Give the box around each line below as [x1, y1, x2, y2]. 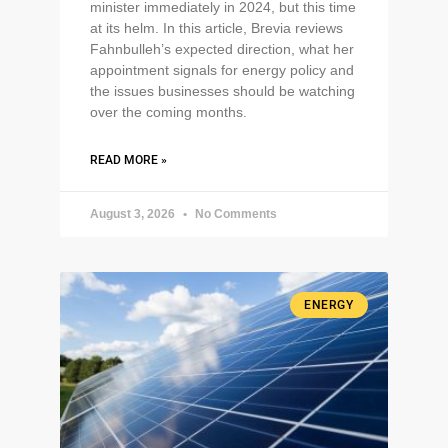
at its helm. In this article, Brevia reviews [90, 19, 343, 36]
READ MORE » [90, 152, 167, 167]
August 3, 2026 [90, 206, 178, 221]
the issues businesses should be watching [90, 82, 355, 99]
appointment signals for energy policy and [90, 61, 354, 78]
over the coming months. [90, 103, 247, 120]
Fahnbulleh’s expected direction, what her [90, 40, 354, 57]
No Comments [192, 206, 277, 221]
